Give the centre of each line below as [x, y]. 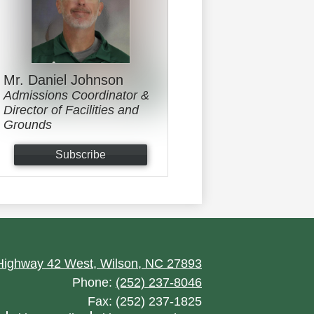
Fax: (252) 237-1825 [145, 302]
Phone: [94, 283]
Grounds [28, 125]
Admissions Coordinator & [76, 95]
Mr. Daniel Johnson [63, 80]
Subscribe [81, 154]
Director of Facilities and [71, 110]
